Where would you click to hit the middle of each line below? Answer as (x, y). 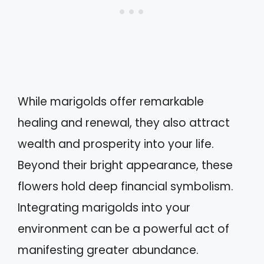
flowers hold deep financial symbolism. (126, 187)
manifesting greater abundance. (108, 250)
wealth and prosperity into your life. (116, 144)
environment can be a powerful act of (123, 229)
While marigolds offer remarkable (111, 102)
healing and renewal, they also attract (124, 123)
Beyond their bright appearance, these (125, 166)
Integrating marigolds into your (104, 208)
